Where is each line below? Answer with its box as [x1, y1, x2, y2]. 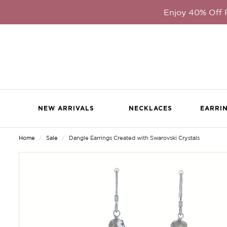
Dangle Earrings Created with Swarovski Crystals [69, 135, 200, 141]
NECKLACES [128, 105, 172, 111]
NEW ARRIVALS [38, 105, 94, 111]
